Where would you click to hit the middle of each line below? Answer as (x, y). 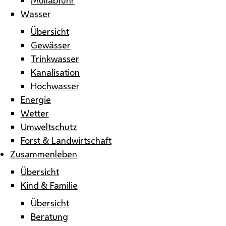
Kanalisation (55, 72)
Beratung (50, 216)
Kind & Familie (49, 185)
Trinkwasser (55, 58)
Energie (36, 99)
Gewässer (51, 45)
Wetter (35, 113)
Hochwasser (55, 86)
